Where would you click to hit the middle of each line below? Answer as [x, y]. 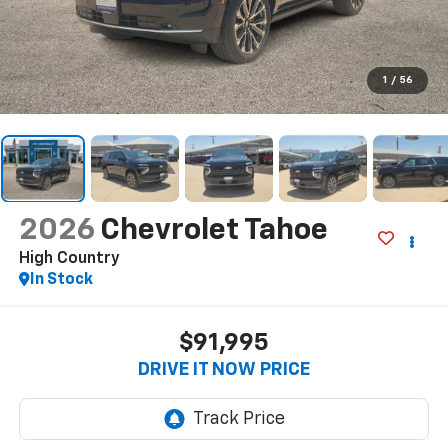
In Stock [61, 280]
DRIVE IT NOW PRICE [224, 369]
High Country [69, 259]
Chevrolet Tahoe [213, 231]
